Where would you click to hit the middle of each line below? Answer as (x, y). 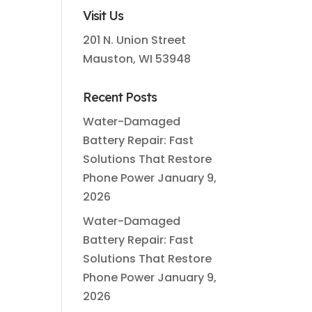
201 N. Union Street (135, 40)
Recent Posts (120, 97)
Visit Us (103, 16)
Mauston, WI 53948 (137, 59)
